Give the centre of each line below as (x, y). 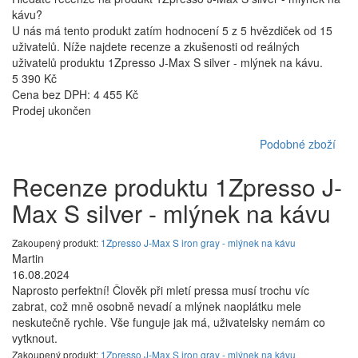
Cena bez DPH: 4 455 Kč (75, 95)
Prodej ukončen (52, 111)
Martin (28, 259)
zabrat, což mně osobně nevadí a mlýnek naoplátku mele (157, 306)
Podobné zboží (298, 144)
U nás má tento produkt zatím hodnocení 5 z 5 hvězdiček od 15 (172, 31)
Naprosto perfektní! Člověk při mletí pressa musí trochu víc (161, 290)
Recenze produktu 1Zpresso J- (177, 187)
